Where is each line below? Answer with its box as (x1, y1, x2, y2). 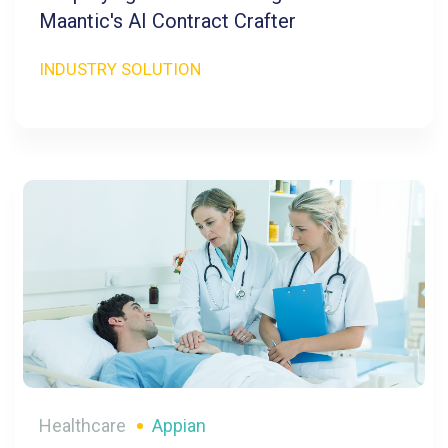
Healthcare (39, 415, 126, 437)
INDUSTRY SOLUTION (39, 59, 201, 80)
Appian (152, 415, 206, 437)
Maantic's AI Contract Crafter (39, 9, 296, 34)
